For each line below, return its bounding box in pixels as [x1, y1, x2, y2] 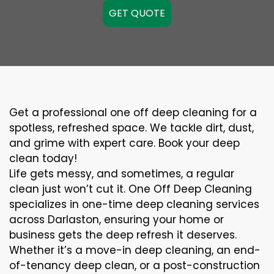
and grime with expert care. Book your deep [9, 136, 240, 150]
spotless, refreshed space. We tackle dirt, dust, [9, 120, 254, 135]
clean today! [9, 151, 77, 166]
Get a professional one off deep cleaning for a [9, 105, 257, 120]
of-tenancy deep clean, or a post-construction [9, 258, 260, 273]
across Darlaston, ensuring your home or [9, 212, 224, 227]
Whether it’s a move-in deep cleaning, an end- [9, 243, 261, 257]
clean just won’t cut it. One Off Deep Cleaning [9, 182, 252, 196]
